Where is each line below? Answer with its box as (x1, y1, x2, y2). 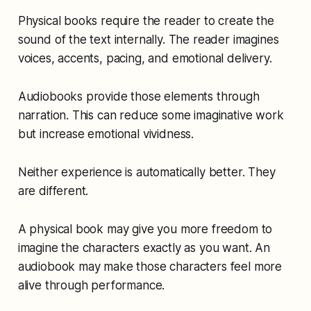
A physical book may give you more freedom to (17, 221, 273, 236)
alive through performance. (17, 278, 165, 292)
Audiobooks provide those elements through (17, 89, 260, 103)
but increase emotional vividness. (17, 126, 194, 141)
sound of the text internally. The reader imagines (17, 32, 279, 47)
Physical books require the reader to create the (17, 13, 274, 28)
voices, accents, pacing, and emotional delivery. (17, 51, 272, 65)
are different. (17, 183, 89, 198)
